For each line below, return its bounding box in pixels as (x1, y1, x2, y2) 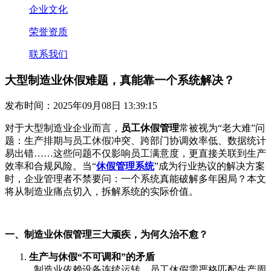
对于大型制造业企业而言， (5, 122, 121, 133)
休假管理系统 (96, 160, 154, 171)
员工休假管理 (121, 122, 179, 133)
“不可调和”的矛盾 (77, 251, 155, 262)
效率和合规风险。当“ (5, 160, 96, 171)
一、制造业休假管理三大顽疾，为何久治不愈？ (5, 229, 208, 240)
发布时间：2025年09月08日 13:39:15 (5, 100, 157, 111)
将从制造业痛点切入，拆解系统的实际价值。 (5, 186, 198, 197)
